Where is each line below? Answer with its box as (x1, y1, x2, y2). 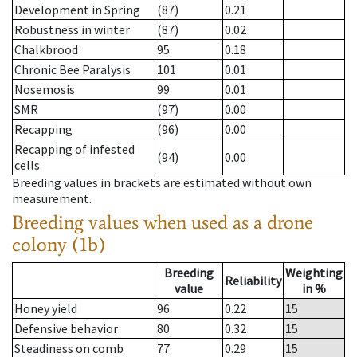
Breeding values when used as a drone (12, 210, 313, 234)
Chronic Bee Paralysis (14, 61, 131, 78)
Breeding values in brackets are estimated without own (12, 175, 312, 191)
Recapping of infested (14, 141, 135, 158)
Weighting (285, 265, 343, 281)
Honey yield (14, 300, 77, 317)
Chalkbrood (14, 41, 78, 58)
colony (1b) (12, 233, 106, 257)
